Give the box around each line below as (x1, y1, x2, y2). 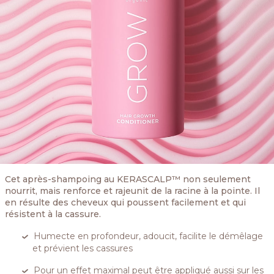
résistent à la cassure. (5, 209, 101, 220)
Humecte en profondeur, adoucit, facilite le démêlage (34, 231, 264, 242)
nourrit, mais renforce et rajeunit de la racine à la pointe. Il (5, 185, 260, 197)
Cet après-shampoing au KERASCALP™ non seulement (5, 174, 251, 185)
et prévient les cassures (32, 243, 133, 254)
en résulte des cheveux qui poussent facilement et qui (5, 197, 246, 209)
